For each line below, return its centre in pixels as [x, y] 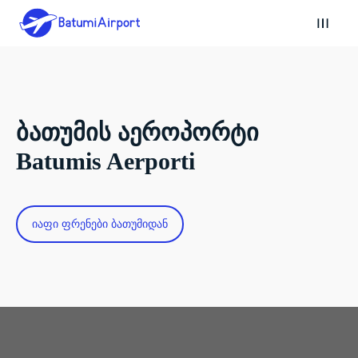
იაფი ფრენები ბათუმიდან [100, 224]
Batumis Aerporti [105, 161]
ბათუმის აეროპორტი [137, 132]
